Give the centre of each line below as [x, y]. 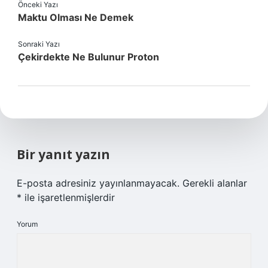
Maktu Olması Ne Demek [76, 17]
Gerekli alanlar [215, 183]
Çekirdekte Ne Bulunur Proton [89, 57]
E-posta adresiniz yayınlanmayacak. [98, 183]
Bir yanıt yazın [63, 154]
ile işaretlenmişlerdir [68, 197]
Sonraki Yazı [39, 44]
